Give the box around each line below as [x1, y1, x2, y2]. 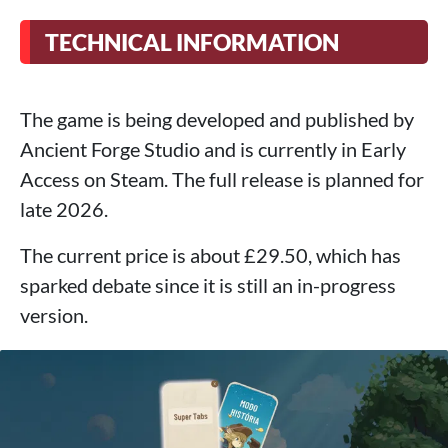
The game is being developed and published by [20, 107, 414, 131]
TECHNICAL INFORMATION [45, 28, 339, 56]
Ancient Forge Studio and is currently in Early [20, 137, 406, 161]
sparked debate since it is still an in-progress [20, 273, 396, 297]
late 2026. [20, 197, 108, 221]
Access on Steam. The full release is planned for [20, 167, 424, 191]
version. [20, 303, 88, 327]
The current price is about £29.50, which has [20, 243, 401, 267]
